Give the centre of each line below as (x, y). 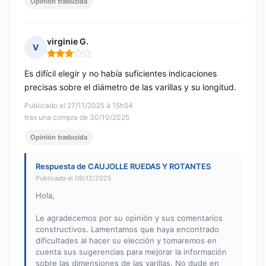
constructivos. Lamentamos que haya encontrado (127, 229)
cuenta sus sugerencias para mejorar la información (131, 252)
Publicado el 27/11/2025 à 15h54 (79, 106)
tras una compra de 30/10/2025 (77, 118)
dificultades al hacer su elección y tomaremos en (126, 241)
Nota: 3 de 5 (72, 58)
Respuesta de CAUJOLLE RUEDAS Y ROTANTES (123, 167)
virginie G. (68, 42)
